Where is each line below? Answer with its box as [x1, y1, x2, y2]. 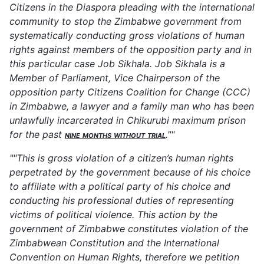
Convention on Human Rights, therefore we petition [9, 250, 239, 263]
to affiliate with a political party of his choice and [9, 180, 230, 192]
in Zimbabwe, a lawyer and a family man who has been [9, 100, 254, 112]
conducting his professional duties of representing [9, 194, 234, 206]
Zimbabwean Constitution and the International [9, 236, 219, 249]
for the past [9, 128, 65, 140]
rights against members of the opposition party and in [9, 43, 252, 55]
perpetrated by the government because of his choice [9, 166, 250, 178]
